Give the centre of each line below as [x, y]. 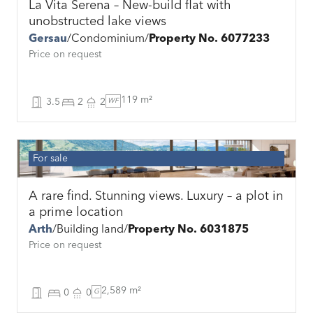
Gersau [48, 39]
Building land [90, 230]
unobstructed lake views [97, 22]
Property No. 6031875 [188, 230]
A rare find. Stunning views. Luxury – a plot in [156, 197]
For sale [50, 159]
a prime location [76, 213]
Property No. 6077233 [209, 39]
